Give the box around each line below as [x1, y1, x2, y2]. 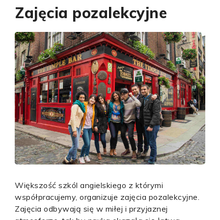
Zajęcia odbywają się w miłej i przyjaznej [15, 204, 168, 214]
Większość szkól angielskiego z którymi [15, 180, 163, 190]
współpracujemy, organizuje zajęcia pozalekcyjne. [15, 192, 199, 202]
